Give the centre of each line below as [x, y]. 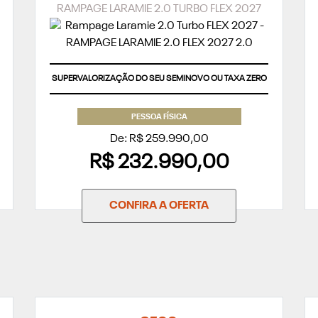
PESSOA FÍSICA [159, 118]
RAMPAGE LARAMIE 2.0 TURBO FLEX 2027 [159, 10]
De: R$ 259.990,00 [159, 139]
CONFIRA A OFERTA [159, 206]
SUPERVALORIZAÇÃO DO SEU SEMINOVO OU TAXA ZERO [159, 79]
